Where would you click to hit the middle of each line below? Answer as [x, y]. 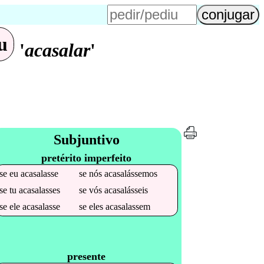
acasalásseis [126, 190]
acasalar [57, 50]
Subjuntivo [86, 139]
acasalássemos [131, 173]
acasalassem [128, 206]
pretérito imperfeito [87, 158]
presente [87, 256]
